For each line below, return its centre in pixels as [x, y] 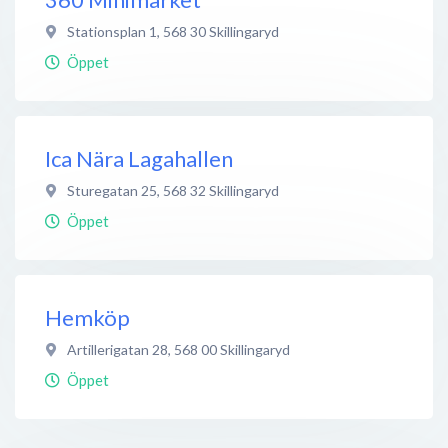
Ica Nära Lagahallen [139, 158]
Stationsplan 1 [112, 31]
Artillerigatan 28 [117, 349]
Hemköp [87, 317]
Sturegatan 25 [112, 190]
